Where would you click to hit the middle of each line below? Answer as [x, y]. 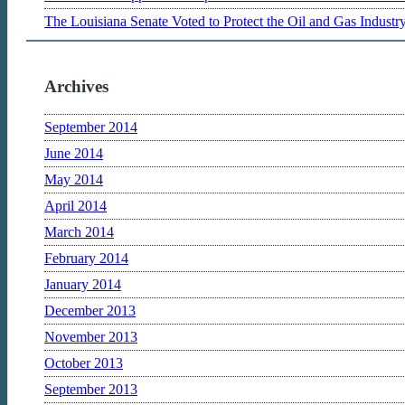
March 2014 [79, 231]
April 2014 [75, 205]
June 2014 [74, 153]
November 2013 [91, 336]
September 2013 [91, 389]
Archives [76, 87]
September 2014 [91, 127]
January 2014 [83, 284]
